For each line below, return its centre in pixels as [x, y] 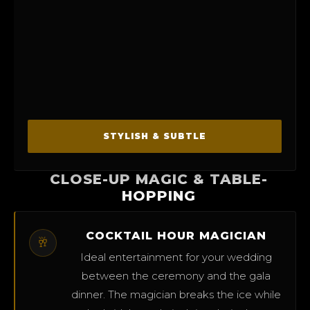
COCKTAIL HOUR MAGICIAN [176, 236]
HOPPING [158, 196]
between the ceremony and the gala [176, 276]
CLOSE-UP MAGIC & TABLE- [158, 180]
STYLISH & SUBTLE [155, 136]
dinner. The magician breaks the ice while [176, 295]
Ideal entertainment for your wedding [176, 257]
